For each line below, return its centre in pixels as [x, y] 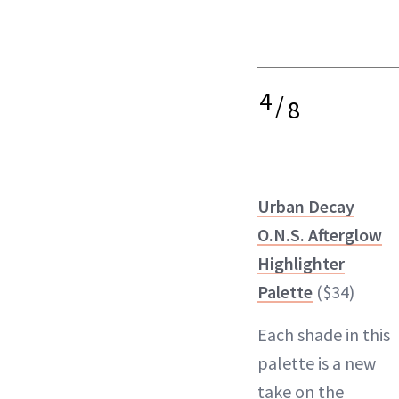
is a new [345, 363]
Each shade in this [324, 334]
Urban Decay [306, 206]
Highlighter [301, 263]
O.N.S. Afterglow [320, 235]
